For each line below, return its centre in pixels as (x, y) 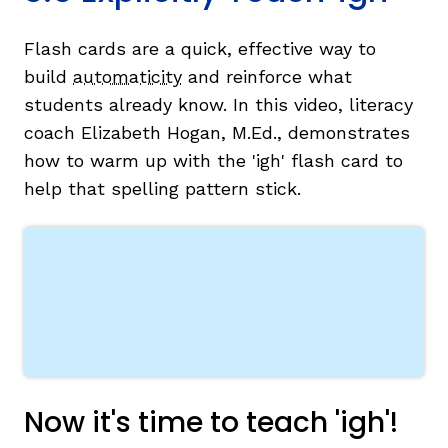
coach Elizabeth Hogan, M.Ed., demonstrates (217, 133)
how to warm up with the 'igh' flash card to (213, 161)
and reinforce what (267, 77)
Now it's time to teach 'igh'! (211, 423)
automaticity (127, 77)
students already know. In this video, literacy (218, 105)
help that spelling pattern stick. (165, 189)
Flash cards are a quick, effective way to (200, 49)
